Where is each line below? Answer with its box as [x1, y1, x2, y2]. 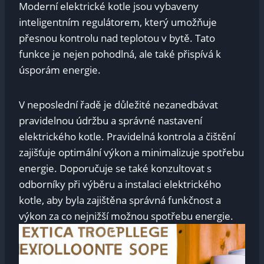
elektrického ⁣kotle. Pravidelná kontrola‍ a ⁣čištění [19, 129, 235, 143]
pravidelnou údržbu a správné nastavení [19, 113, 202, 127]
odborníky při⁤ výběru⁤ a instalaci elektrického [19, 177, 221, 191]
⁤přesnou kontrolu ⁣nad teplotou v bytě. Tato [19, 31, 215, 45]
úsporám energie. [19, 62, 101, 77]
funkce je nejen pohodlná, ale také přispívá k [19, 47, 221, 61]
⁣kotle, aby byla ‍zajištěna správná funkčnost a [19, 193, 221, 207]
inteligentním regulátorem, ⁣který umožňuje [19, 15, 217, 29]
